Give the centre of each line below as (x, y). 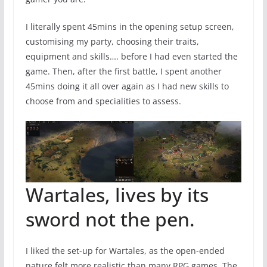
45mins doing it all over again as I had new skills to (127, 86)
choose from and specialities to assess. (103, 101)
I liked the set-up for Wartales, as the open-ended (125, 250)
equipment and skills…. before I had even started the (131, 57)
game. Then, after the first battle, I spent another (123, 72)
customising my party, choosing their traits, (112, 42)
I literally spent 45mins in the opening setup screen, (130, 27)
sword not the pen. (110, 219)
